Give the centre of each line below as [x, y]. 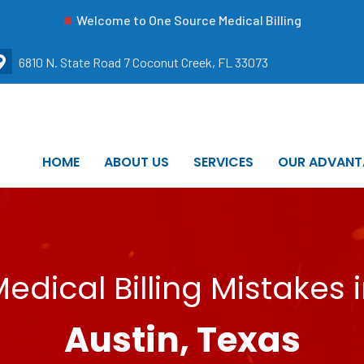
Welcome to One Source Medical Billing [188, 20]
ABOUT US [137, 162]
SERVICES [224, 162]
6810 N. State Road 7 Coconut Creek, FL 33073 [143, 62]
